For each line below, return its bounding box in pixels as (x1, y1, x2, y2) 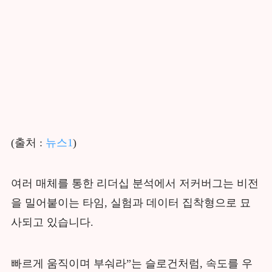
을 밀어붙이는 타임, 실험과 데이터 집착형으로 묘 (10, 197, 251, 209)
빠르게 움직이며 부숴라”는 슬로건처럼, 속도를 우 (10, 257, 253, 270)
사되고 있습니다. (10, 216, 93, 229)
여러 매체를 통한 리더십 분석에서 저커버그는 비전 (10, 177, 259, 190)
